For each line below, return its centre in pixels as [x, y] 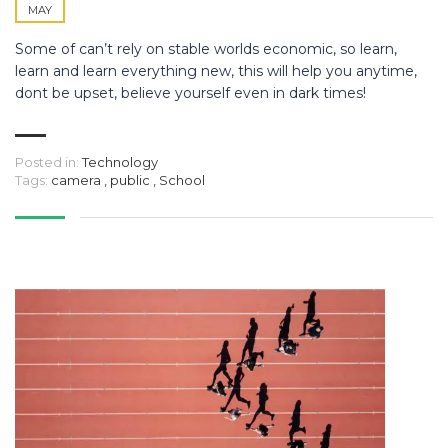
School [182, 180]
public [131, 180]
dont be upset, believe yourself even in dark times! [190, 93]
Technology [120, 162]
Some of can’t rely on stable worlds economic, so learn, [206, 49]
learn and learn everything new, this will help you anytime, [216, 71]
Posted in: [47, 162]
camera [77, 180]
